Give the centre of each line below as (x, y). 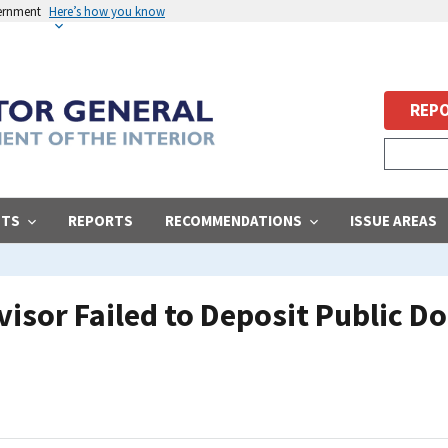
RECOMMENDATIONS (233, 220)
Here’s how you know (107, 11)
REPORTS (100, 220)
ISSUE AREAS (393, 220)
